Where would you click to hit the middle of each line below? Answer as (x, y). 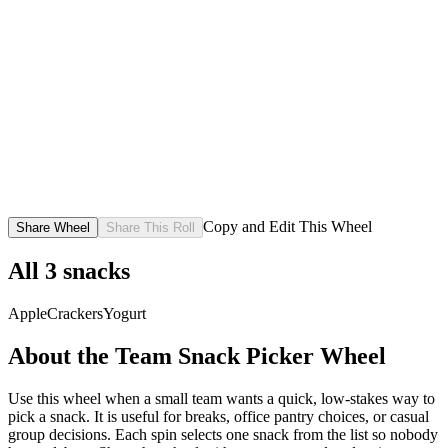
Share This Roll (150, 227)
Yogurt (124, 313)
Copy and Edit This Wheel (287, 226)
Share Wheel (53, 227)
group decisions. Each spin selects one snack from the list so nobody (223, 434)
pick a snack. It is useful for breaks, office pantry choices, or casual (218, 416)
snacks (96, 270)
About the (61, 355)
